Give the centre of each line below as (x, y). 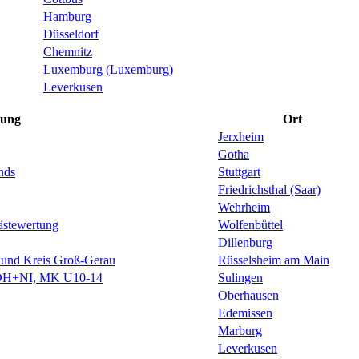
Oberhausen (248, 296)
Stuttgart (239, 172)
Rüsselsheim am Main (274, 260)
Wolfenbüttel (250, 225)
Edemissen (245, 313)
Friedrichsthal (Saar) (269, 190)
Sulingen (240, 278)
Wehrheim (244, 208)
